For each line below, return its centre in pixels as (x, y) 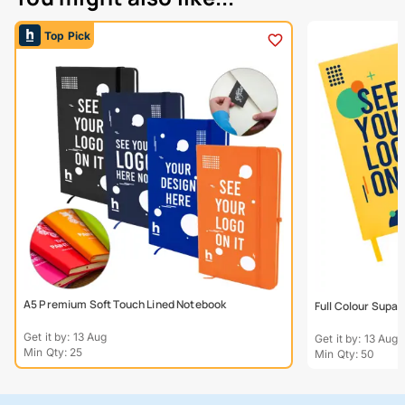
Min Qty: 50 (345, 354)
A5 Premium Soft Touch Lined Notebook (125, 305)
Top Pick (68, 35)
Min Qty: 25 (53, 353)
